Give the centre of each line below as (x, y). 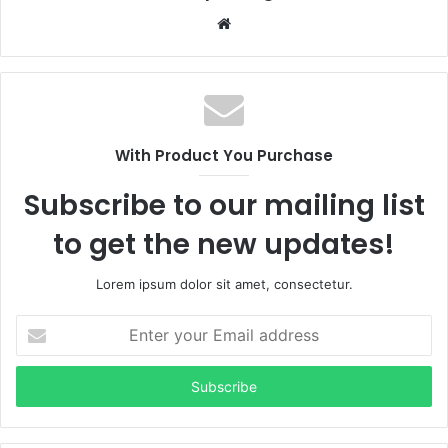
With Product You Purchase (224, 155)
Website (258, 22)
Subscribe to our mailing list (224, 205)
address (40, 386)
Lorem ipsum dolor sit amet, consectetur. (224, 283)
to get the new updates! (224, 244)
